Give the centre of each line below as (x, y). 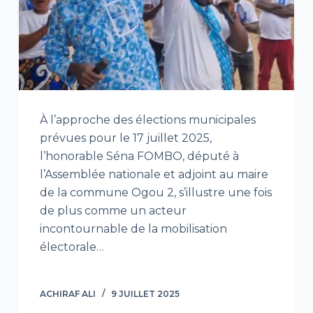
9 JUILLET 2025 (145, 294)
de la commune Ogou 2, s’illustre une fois (155, 193)
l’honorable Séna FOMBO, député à (139, 156)
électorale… (72, 247)
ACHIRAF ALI (67, 294)
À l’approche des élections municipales (147, 120)
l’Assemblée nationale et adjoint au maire (154, 175)
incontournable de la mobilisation (133, 229)
